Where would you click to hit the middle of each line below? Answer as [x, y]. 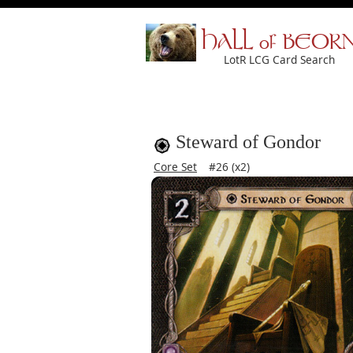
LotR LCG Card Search [279, 59]
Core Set [175, 167]
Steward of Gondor [248, 142]
